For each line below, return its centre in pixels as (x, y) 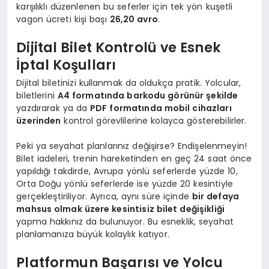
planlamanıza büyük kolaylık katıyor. (93, 234)
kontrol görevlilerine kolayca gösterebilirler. (154, 120)
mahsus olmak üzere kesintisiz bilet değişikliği (121, 209)
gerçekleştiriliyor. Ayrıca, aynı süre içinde (104, 196)
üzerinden (39, 120)
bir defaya (215, 196)
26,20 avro (134, 19)
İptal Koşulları (66, 65)
